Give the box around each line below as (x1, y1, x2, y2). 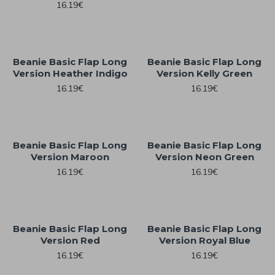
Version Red (40, 234, 100, 247)
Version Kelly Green (157, 68, 253, 80)
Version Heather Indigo (12, 68, 128, 80)
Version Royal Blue (158, 234, 250, 247)
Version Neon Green (155, 151, 254, 163)
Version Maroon (31, 151, 110, 163)
